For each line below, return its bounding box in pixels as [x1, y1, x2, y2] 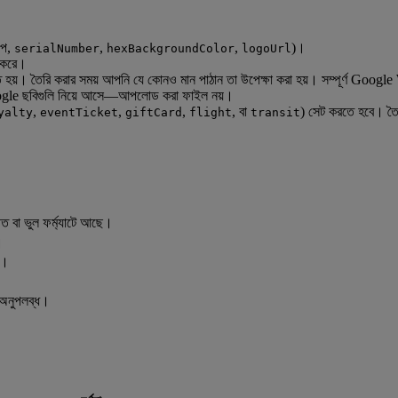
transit [251, 106, 300, 120]
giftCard [125, 106, 182, 120]
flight [189, 106, 232, 120]
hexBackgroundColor [107, 42, 235, 56]
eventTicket [40, 106, 118, 120]
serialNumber [14, 42, 99, 56]
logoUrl [242, 42, 291, 56]
